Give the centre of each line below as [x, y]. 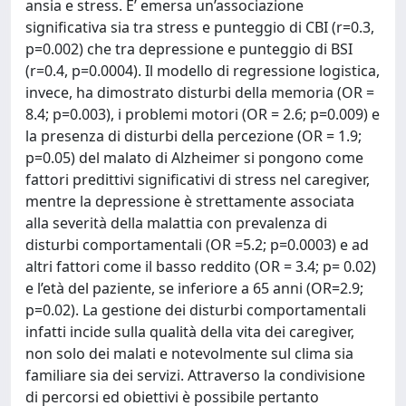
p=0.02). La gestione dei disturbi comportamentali [196, 310]
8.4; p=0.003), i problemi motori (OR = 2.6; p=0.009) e [203, 114]
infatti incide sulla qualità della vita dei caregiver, [190, 332]
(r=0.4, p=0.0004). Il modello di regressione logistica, [203, 71]
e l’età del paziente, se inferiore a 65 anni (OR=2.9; [194, 288]
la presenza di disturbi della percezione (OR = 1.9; [193, 136]
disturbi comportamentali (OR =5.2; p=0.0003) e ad [197, 245]
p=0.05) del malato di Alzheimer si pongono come [194, 158]
